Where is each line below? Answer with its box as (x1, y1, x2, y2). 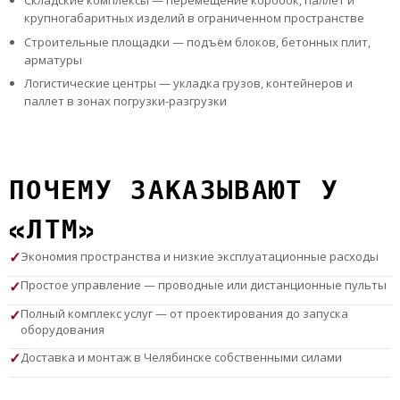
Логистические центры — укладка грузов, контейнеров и (23, 75, 353, 92)
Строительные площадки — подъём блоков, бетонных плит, (23, 33, 371, 50)
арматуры (23, 51, 82, 68)
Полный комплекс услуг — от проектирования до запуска (21, 305, 348, 322)
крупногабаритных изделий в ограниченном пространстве (23, 10, 364, 27)
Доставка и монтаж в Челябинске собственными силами (21, 348, 342, 365)
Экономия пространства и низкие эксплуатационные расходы (21, 247, 379, 264)
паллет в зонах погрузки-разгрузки (23, 93, 227, 110)
